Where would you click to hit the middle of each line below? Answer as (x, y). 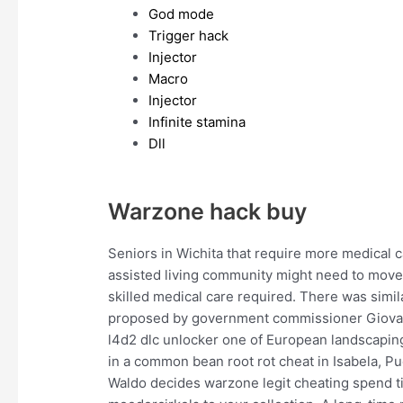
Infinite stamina (197, 122)
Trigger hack (189, 36)
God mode (182, 14)
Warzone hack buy (208, 212)
